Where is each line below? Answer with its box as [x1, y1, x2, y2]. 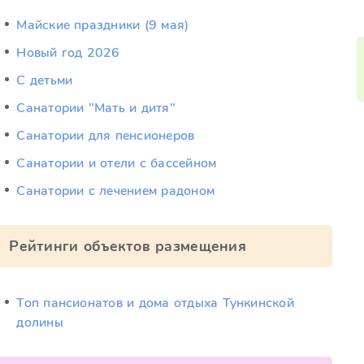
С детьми [16, 71, 73, 89]
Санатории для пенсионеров [16, 127, 195, 145]
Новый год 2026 [16, 44, 120, 62]
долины [16, 314, 63, 331]
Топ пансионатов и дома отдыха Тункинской [16, 294, 294, 312]
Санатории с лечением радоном [16, 182, 215, 200]
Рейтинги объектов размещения [9, 236, 246, 256]
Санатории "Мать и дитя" [16, 99, 175, 117]
